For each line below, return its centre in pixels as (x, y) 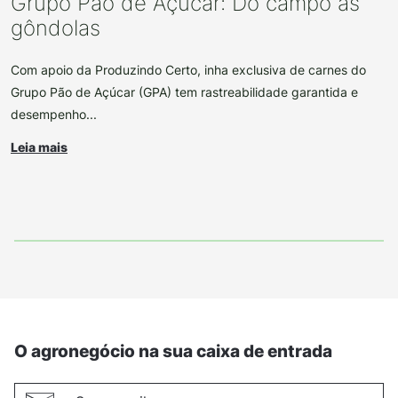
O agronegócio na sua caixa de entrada (173, 351)
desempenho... (54, 115)
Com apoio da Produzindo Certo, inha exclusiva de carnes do (188, 70)
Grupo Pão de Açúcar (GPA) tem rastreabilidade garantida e (184, 92)
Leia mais (39, 147)
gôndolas (56, 28)
